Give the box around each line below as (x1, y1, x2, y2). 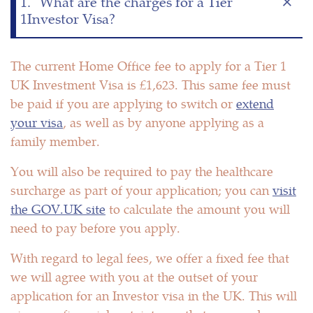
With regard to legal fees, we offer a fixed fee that (10, 249, 289, 267)
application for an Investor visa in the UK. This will (10, 286, 297, 305)
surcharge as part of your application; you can (10, 181, 272, 199)
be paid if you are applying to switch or (10, 94, 236, 112)
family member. (10, 132, 100, 150)
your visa (10, 113, 63, 131)
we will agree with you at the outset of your (10, 268, 258, 286)
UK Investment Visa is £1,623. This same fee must (10, 75, 291, 94)
